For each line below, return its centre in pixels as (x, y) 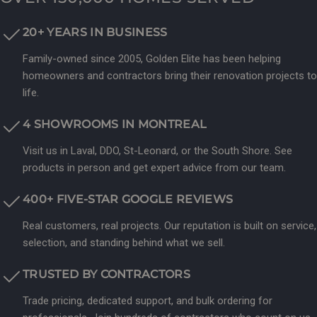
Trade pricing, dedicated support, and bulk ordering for (148, 301)
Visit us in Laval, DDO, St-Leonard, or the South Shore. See (157, 151)
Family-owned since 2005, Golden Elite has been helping (152, 59)
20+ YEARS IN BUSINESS (95, 33)
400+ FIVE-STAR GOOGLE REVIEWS (128, 200)
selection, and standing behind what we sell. (124, 243)
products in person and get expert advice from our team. (154, 168)
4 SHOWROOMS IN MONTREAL (115, 125)
